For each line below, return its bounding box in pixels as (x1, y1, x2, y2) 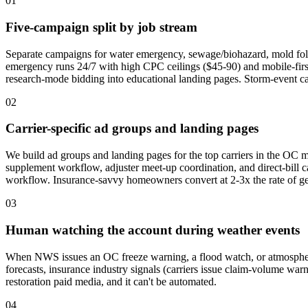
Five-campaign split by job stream (5, 19, 197, 34)
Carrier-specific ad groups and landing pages (5, 121, 258, 136)
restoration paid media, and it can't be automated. (5, 275, 217, 287)
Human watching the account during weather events (5, 222, 300, 237)
